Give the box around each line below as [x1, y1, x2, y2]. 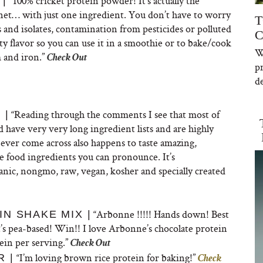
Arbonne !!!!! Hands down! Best [96, 207, 230, 221]
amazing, [160, 136, 197, 149]
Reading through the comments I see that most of [14, 107, 220, 121]
